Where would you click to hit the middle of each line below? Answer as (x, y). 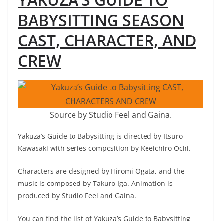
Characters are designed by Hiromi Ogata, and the (101, 171)
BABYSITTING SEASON (101, 20)
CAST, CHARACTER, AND (107, 40)
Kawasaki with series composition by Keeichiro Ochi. (104, 148)
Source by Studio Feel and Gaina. (110, 115)
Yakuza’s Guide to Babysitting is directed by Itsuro (100, 136)
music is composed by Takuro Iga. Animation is (95, 183)
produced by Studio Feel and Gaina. (77, 195)
